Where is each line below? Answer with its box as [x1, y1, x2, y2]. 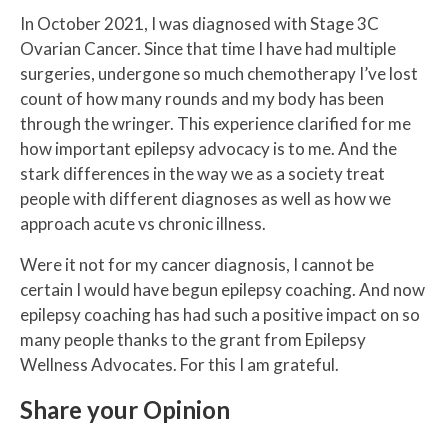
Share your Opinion [20, 395, 230, 425]
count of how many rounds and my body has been [20, 88, 384, 110]
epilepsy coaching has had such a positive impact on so [20, 304, 420, 326]
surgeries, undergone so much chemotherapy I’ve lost [20, 63, 418, 85]
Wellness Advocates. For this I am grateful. [20, 354, 339, 376]
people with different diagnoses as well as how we [20, 188, 391, 210]
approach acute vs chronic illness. [20, 213, 266, 235]
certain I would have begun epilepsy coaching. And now [20, 279, 425, 301]
